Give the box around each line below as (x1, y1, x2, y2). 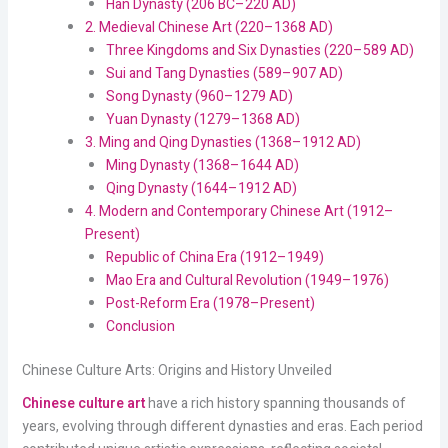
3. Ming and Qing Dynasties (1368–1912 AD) (84, 131, 361, 153)
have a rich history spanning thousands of (144, 392, 406, 414)
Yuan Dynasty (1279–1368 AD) (105, 108, 300, 130)
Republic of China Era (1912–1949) (105, 246, 324, 268)
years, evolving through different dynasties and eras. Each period (21, 415, 423, 437)
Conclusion (105, 315, 175, 337)
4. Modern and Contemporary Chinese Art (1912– (84, 200, 394, 222)
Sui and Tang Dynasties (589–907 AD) (105, 62, 343, 84)
